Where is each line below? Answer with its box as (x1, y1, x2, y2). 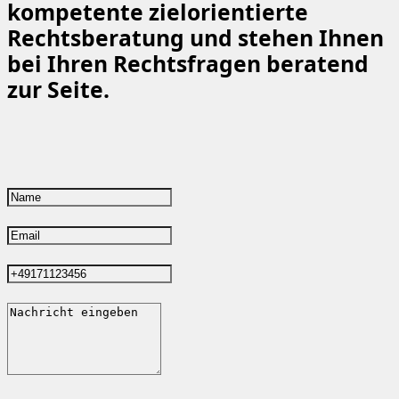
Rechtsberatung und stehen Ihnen (7, 22, 384, 53)
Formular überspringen (7, 167, 155, 185)
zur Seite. (7, 74, 110, 104)
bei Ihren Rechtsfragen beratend (7, 48, 369, 78)
